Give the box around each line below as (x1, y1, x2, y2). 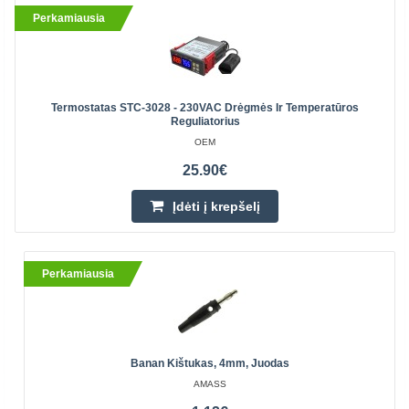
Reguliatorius (170, 115, 240, 128)
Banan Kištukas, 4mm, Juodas (130, 357, 289, 370)
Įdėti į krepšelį (173, 199, 260, 214)
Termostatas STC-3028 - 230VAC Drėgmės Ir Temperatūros (51, 101, 359, 114)
